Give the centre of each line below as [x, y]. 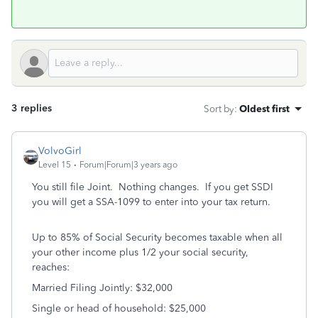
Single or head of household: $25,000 [119, 308]
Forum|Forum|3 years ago [128, 165]
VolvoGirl [60, 151]
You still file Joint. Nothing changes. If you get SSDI [153, 187]
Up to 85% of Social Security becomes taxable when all [157, 237]
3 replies [32, 108]
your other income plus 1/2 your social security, [140, 252]
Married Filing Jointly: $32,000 [102, 288]
